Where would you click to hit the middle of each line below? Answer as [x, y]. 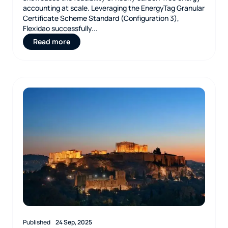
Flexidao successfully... [60, 28]
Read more [52, 41]
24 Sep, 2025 [74, 222]
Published [37, 222]
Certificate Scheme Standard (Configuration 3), [101, 18]
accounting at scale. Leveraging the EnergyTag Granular [114, 8]
